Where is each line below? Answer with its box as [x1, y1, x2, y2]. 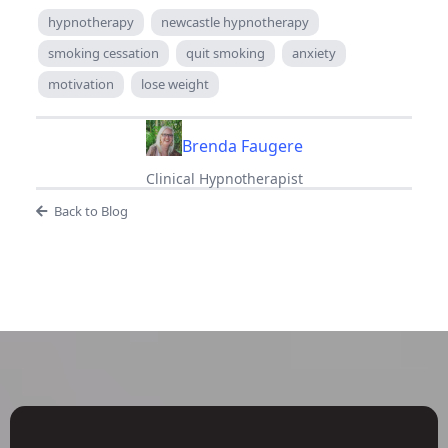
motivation [48, 74, 114, 93]
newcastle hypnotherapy [161, 12, 309, 31]
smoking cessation [48, 43, 159, 62]
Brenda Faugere [181, 134, 303, 157]
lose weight [141, 74, 209, 93]
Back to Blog [53, 201, 128, 220]
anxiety [292, 43, 336, 62]
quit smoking [186, 43, 265, 62]
